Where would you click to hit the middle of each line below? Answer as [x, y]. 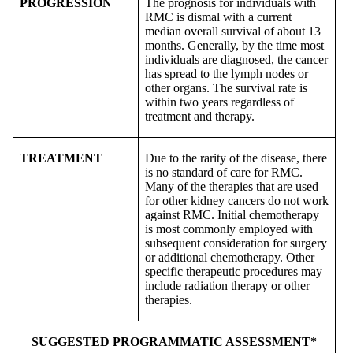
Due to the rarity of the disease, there [236, 158]
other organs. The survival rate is [226, 87]
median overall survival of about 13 [233, 31]
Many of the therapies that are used [232, 186]
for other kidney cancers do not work [237, 200]
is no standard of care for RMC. [224, 172]
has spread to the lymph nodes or [227, 73]
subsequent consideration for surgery [236, 243]
